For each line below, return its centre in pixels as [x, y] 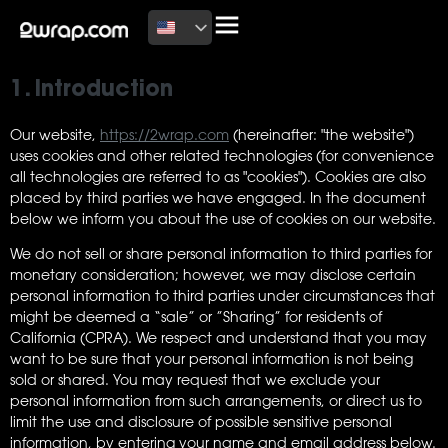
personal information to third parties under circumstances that [222, 296]
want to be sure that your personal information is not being [211, 359]
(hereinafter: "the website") [321, 134]
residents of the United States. [110, 52]
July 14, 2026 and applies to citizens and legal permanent [209, 31]
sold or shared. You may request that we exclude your [195, 380]
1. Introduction [91, 91]
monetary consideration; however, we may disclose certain [213, 275]
